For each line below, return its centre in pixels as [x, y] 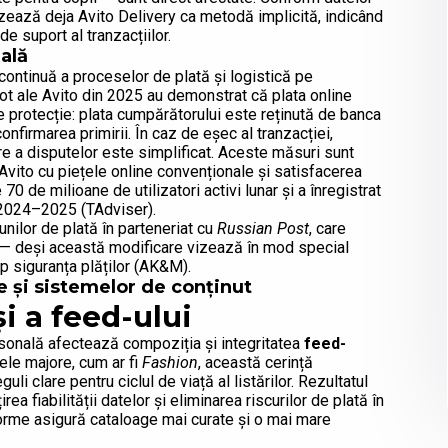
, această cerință [255, 363]
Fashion [170, 363]
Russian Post [263, 229]
